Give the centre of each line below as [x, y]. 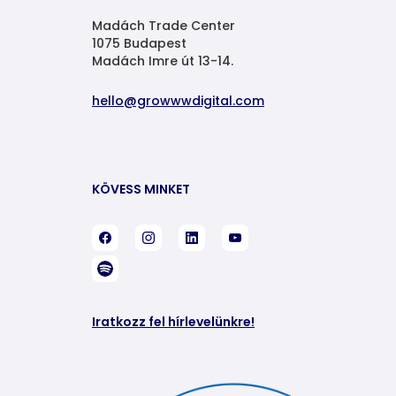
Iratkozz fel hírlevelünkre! [173, 322]
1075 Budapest [139, 44]
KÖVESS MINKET [141, 190]
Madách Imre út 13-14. [162, 61]
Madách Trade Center [163, 26]
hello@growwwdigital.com [178, 101]
